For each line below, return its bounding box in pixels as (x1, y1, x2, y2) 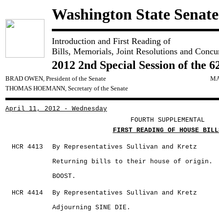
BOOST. (52, 173, 76, 180)
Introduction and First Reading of (52, 36, 171, 46)
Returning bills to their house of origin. (52, 158, 213, 165)
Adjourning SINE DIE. (52, 204, 131, 211)
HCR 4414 (12, 189, 43, 197)
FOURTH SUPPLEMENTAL (130, 116, 205, 124)
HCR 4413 (12, 143, 43, 151)
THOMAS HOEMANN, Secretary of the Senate (5, 85, 128, 92)
